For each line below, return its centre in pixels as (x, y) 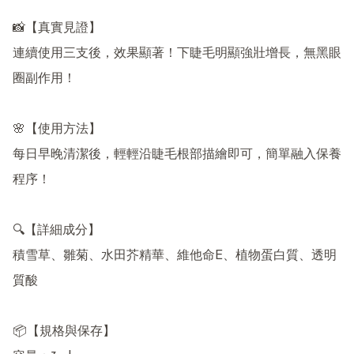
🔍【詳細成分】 (56, 230)
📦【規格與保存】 (64, 331)
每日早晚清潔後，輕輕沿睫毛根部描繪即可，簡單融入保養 (177, 154)
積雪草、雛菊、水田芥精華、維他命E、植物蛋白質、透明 (175, 256)
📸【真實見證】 (57, 28)
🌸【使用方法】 (57, 129)
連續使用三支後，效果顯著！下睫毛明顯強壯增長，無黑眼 (177, 53)
